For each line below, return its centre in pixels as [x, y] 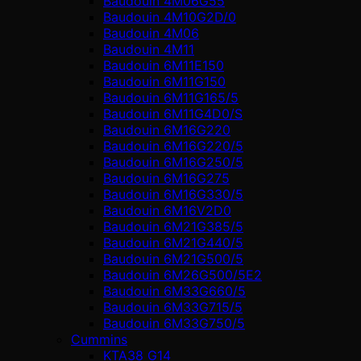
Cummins [99, 339]
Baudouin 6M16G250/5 [173, 162]
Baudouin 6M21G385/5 [173, 226]
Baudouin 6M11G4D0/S [173, 113]
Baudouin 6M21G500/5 [173, 258]
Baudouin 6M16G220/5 [173, 145]
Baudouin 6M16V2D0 [167, 210]
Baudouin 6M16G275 [166, 178]
